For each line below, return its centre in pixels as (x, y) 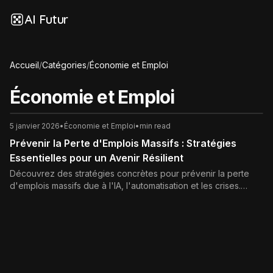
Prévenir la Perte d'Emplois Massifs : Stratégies (123, 143)
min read (155, 126)
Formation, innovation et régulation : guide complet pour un (128, 198)
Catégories (64, 65)
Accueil (24, 65)
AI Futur (46, 19)
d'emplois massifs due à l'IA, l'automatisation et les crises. (125, 186)
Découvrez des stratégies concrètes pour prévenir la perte (129, 173)
